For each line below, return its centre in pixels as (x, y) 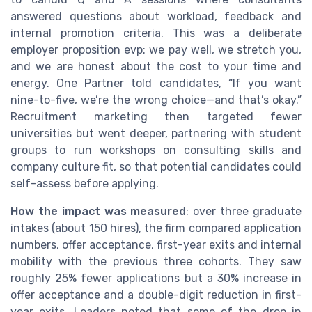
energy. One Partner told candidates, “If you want (156, 84)
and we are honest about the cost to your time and (156, 67)
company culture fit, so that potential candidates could (156, 167)
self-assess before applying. (85, 184)
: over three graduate (244, 212)
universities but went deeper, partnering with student (156, 134)
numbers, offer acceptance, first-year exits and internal (156, 245)
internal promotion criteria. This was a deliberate (156, 33)
